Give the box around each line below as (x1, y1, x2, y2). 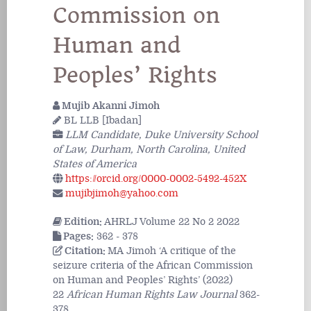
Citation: (62, 245, 108, 258)
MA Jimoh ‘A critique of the (108, 245, 236, 258)
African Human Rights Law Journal (64, 289, 237, 301)
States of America (53, 158, 137, 170)
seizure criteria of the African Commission (53, 260, 253, 272)
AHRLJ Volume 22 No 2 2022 (104, 216, 239, 228)
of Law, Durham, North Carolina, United (53, 143, 245, 155)
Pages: (61, 230, 94, 243)
